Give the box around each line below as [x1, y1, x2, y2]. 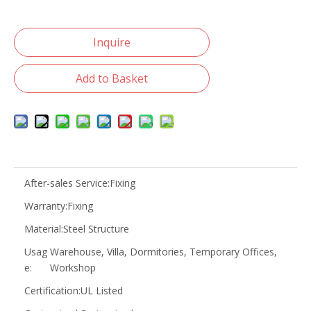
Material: [24, 222, 63, 235]
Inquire [93, 35, 131, 50]
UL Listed [81, 284, 123, 297]
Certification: [24, 284, 81, 297]
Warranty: [24, 199, 67, 212]
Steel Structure [63, 222, 129, 235]
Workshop [50, 261, 96, 274]
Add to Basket [76, 71, 148, 86]
